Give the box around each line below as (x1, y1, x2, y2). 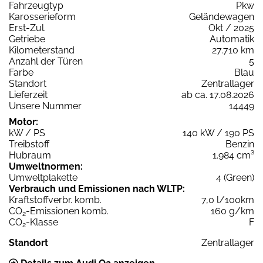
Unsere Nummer (9, 100, 82, 112)
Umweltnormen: (9, 161, 83, 173)
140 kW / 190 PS (183, 127, 254, 139)
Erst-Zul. (9, 22, 46, 34)
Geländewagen (189, 11, 254, 23)
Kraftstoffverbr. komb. (9, 194, 102, 206)
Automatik (210, 33, 254, 45)
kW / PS (9, 127, 45, 139)
